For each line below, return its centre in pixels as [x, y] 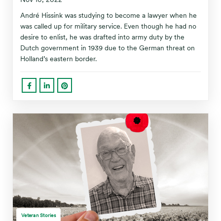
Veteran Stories [38, 215]
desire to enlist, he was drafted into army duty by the [102, 37]
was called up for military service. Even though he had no [108, 26]
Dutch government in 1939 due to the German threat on [108, 48]
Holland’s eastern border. [58, 59]
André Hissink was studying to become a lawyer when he [109, 15]
